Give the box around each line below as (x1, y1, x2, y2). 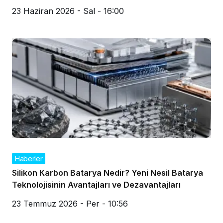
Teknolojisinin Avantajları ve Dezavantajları (12, 179, 181, 190)
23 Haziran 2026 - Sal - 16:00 (12, 5, 124, 16)
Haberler (15, 154, 43, 163)
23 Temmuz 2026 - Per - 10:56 (12, 198, 128, 209)
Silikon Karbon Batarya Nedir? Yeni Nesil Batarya (12, 167, 203, 178)
